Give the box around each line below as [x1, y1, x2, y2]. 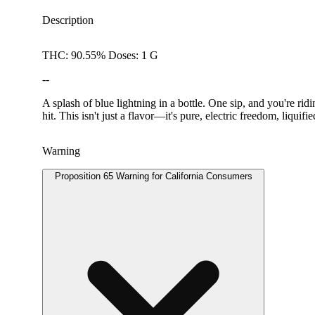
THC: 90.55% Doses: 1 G [42, 49, 158, 62]
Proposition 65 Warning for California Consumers [54, 171, 252, 182]
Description [42, 14, 94, 27]
